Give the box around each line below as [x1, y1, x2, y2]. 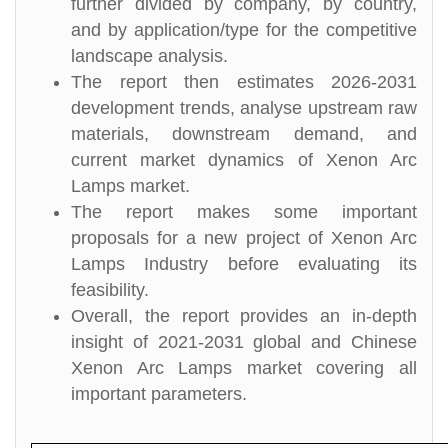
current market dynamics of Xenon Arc [71, 150, 417, 170]
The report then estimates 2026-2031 [71, 72, 417, 92]
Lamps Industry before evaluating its [71, 254, 417, 274]
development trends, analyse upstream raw [71, 98, 417, 118]
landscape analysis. [71, 46, 228, 66]
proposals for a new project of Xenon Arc [71, 228, 417, 248]
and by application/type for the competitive [71, 20, 417, 40]
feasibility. [71, 280, 149, 300]
